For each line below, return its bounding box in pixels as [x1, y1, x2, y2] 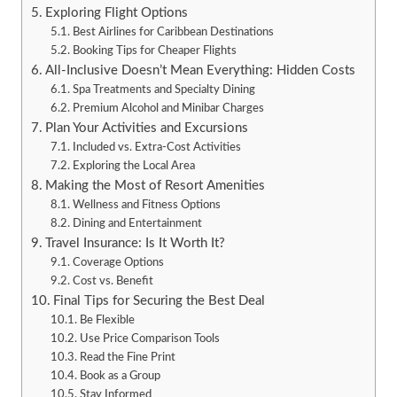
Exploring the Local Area [72, 159, 195, 172]
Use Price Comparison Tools [79, 331, 220, 345]
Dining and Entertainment [72, 216, 202, 230]
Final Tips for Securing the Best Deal [52, 293, 265, 307]
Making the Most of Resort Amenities [44, 178, 265, 192]
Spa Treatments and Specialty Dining [72, 82, 255, 96]
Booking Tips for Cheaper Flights [72, 43, 237, 57]
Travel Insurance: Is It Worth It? [44, 236, 225, 250]
